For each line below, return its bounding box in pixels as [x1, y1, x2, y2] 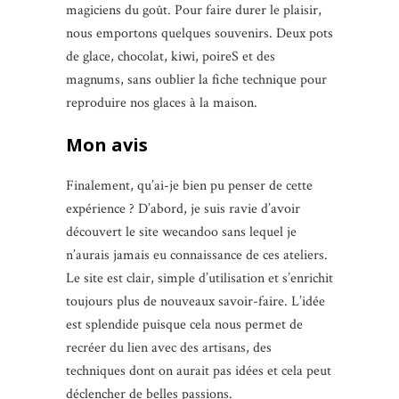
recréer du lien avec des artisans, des [66, 338, 272, 357]
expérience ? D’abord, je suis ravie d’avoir [66, 199, 300, 218]
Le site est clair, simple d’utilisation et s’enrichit [66, 268, 333, 288]
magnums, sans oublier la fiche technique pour [66, 69, 327, 89]
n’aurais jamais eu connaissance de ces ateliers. [66, 245, 328, 265]
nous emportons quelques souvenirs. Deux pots [66, 23, 333, 43]
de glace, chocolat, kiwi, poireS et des [66, 46, 275, 66]
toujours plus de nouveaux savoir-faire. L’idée [66, 291, 325, 311]
